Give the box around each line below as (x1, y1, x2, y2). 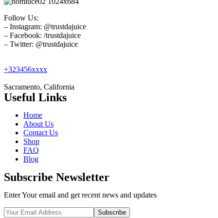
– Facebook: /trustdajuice (4, 31, 81, 39)
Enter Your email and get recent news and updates (4, 190, 157, 199)
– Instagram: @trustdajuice (4, 22, 86, 31)
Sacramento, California (4, 82, 74, 91)
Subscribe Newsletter (4, 170, 109, 183)
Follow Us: (4, 13, 38, 22)
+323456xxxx (4, 65, 47, 73)
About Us (23, 119, 54, 128)
